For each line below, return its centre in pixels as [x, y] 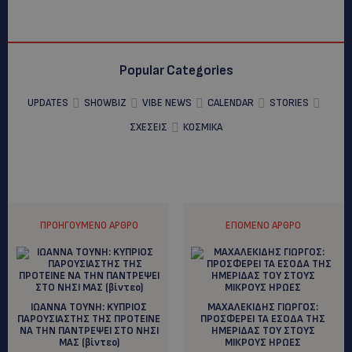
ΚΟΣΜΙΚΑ [203, 127]
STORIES [289, 103]
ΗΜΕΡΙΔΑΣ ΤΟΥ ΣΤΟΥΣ [263, 330]
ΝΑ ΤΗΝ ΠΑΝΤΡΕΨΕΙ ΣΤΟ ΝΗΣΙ [89, 330]
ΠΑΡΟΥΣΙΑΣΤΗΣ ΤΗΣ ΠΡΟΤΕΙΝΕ [89, 319]
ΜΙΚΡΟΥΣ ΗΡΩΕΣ [263, 342]
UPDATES [48, 103]
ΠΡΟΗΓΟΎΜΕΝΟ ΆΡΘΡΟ [89, 225]
